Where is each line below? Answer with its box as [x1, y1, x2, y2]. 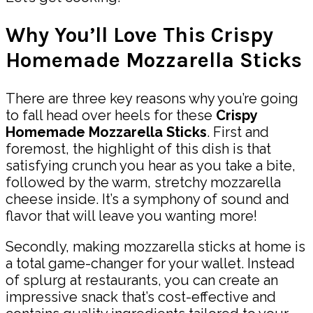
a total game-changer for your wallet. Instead [6, 255, 295, 272]
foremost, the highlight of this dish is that [6, 140, 271, 158]
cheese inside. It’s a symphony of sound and [6, 191, 289, 208]
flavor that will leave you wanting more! [6, 208, 257, 225]
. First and [207, 124, 269, 141]
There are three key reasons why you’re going [6, 90, 298, 108]
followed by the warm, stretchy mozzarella [6, 174, 281, 191]
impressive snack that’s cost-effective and [6, 289, 276, 306]
